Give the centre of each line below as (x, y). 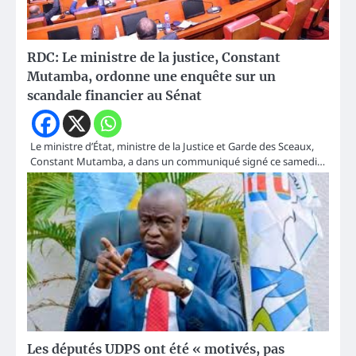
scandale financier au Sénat (114, 95)
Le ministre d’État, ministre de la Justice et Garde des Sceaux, (172, 146)
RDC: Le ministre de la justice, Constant (154, 57)
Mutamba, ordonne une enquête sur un (151, 76)
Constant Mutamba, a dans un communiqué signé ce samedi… (178, 161)
